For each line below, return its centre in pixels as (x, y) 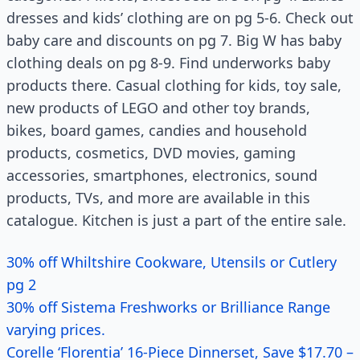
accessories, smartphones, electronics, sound (162, 175)
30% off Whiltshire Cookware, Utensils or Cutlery (172, 262)
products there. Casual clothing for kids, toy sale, (174, 85)
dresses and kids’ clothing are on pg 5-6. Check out (180, 18)
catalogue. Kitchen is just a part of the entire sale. (176, 220)
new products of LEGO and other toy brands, (158, 108)
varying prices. (56, 329)
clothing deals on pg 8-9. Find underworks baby (168, 63)
